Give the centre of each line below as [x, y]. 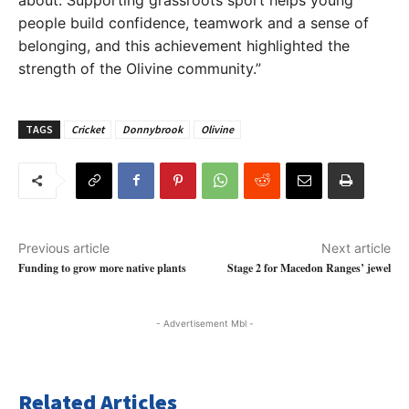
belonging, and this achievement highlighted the [184, 45]
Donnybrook [152, 129]
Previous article [64, 247]
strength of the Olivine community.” [140, 68]
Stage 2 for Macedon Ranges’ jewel [309, 267]
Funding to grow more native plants [102, 267]
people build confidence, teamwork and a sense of [194, 22]
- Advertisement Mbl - [204, 323]
